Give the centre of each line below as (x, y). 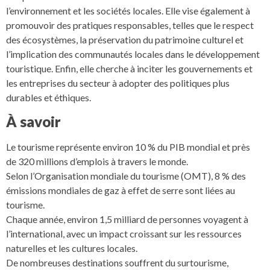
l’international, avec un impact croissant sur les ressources (124, 234)
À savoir (33, 122)
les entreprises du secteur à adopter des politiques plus (118, 83)
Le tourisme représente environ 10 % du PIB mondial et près (128, 147)
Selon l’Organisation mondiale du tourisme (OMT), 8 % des (126, 176)
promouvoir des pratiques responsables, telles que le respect (130, 25)
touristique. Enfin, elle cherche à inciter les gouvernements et (129, 68)
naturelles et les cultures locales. (72, 248)
